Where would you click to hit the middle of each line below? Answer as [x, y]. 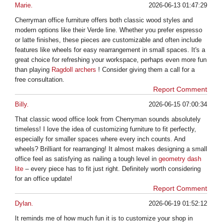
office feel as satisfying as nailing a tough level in [87, 159]
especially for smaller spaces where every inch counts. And [100, 139]
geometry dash [180, 159]
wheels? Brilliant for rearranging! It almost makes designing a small [111, 149]
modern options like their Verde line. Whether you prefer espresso [109, 30]
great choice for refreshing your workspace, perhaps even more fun [111, 59]
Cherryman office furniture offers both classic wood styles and [104, 20]
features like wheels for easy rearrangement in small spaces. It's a [110, 50]
